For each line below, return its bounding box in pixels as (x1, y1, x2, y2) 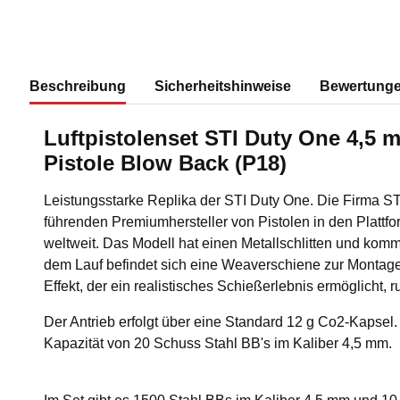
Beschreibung (29, 79, 126, 94)
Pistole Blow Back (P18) (44, 151, 287, 175)
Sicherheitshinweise (154, 79, 291, 94)
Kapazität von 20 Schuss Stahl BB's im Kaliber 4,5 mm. (44, 336, 392, 351)
